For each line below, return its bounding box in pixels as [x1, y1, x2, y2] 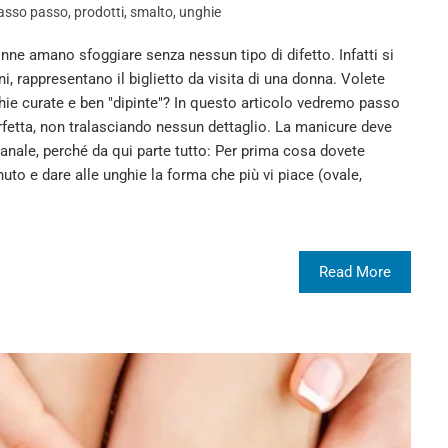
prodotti [74, 4, 124, 21]
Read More [319, 263, 392, 282]
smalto [130, 4, 173, 21]
